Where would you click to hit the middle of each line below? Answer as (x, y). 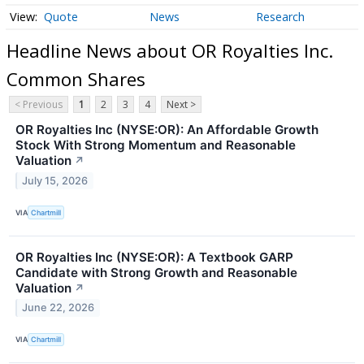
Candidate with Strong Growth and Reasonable (156, 272)
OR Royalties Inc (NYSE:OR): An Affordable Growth (167, 130)
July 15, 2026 (55, 181)
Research (280, 17)
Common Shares (76, 78)
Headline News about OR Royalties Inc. (170, 50)
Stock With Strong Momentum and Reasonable (156, 145)
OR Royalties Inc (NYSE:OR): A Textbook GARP (154, 257)
